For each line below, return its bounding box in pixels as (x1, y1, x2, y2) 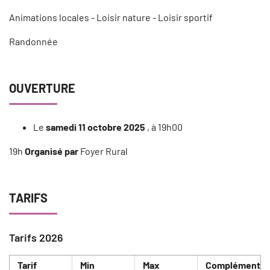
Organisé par (25, 145, 80, 157)
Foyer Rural (80, 145, 128, 157)
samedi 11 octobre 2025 (46, 121, 145, 133)
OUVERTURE (9, 80, 75, 95)
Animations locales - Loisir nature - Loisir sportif (9, 11, 213, 23)
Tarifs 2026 (9, 230, 63, 244)
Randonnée (9, 35, 58, 47)
